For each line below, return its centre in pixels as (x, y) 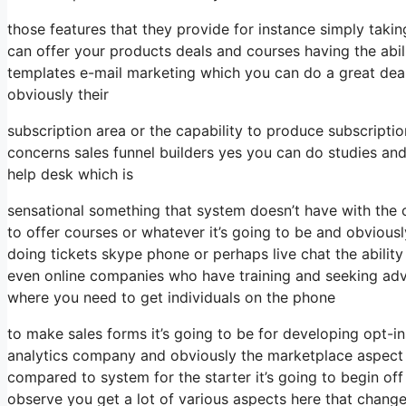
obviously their (58, 94)
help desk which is (70, 174)
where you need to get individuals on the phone (171, 297)
